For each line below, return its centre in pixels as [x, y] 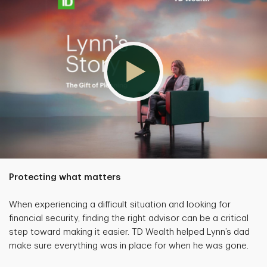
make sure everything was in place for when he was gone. [129, 246]
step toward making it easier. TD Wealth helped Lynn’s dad [129, 232]
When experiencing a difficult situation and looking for [120, 204]
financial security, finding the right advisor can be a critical [129, 218]
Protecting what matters [65, 177]
